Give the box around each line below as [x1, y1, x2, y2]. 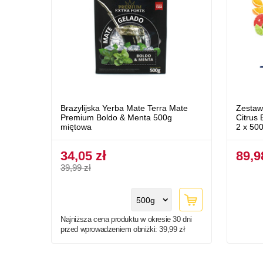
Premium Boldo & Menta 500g [60, 113, 172, 123]
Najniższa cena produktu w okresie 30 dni [60, 215, 193, 224]
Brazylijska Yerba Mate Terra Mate [60, 103, 188, 113]
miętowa [60, 122, 92, 132]
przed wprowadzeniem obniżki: [60, 225, 160, 234]
